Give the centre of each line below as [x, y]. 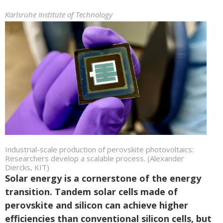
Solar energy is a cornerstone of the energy [103, 178]
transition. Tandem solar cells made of [91, 191]
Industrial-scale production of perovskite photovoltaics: [99, 149]
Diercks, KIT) [27, 167]
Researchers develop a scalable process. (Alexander [95, 158]
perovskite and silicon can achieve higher [97, 205]
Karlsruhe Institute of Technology [59, 14]
